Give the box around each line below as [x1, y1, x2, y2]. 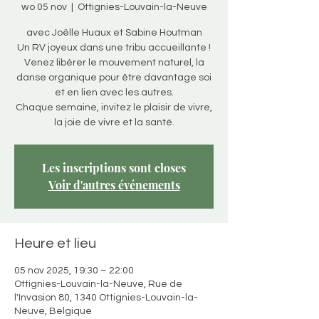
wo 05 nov [21, 2, 67, 12]
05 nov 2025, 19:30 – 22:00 [14, 266, 134, 276]
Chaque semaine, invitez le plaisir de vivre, [16, 103, 212, 113]
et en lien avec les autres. [54, 88, 174, 98]
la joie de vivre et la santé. [53, 117, 174, 127]
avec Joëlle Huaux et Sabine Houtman [26, 28, 202, 38]
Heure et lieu [14, 236, 96, 251]
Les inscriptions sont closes [42, 160, 186, 175]
